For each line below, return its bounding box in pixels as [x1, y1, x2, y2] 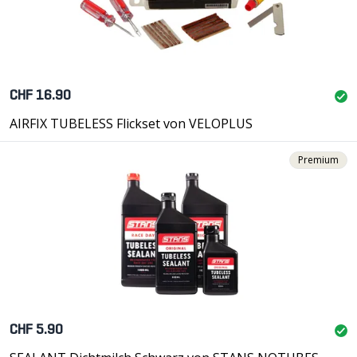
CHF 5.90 [10, 323, 63, 338]
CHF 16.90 [10, 88, 71, 104]
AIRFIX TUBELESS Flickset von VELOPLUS [10, 115, 253, 132]
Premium [298, 153, 339, 167]
